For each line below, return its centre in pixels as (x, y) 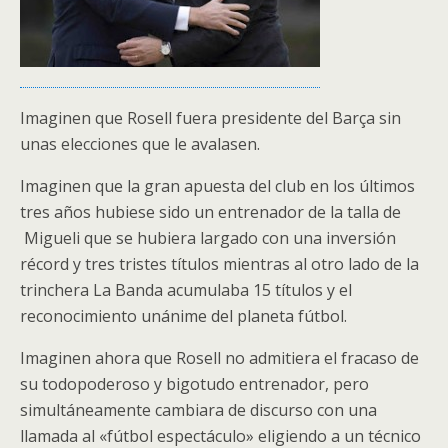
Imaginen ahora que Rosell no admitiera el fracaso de (219, 358)
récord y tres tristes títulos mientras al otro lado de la (219, 264)
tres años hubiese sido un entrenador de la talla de (210, 212)
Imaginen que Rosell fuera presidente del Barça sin (210, 118)
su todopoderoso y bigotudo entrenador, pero (194, 384)
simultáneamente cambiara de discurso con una (198, 410)
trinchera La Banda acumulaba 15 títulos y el (186, 290)
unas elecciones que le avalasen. (140, 144)
